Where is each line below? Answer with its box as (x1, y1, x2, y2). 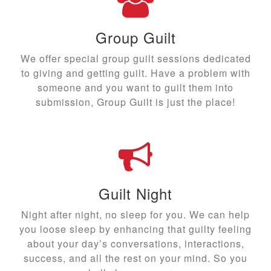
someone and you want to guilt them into (38, 80, 233, 95)
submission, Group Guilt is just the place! (36, 95, 235, 109)
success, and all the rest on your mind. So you (24, 251, 247, 266)
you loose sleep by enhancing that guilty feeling (19, 222, 252, 237)
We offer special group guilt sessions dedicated (20, 51, 251, 66)
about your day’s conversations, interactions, (27, 237, 244, 251)
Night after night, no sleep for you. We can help (21, 207, 250, 222)
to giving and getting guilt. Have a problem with (21, 66, 250, 80)
